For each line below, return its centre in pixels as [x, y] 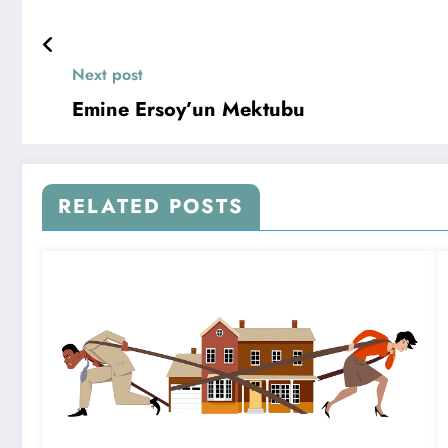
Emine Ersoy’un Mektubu [188, 110]
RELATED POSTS [151, 207]
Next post [107, 75]
